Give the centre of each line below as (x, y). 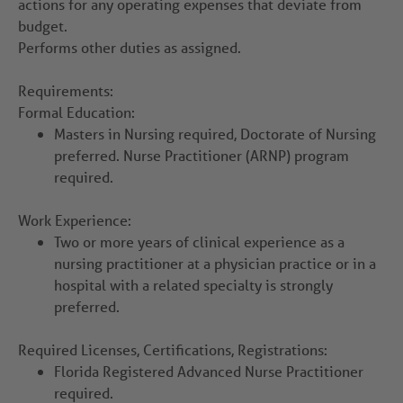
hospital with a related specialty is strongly (193, 285)
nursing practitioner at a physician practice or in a (215, 264)
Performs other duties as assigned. (130, 48)
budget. (43, 26)
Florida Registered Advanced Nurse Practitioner (209, 372)
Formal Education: (76, 112)
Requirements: (66, 91)
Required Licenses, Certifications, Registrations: (173, 350)
